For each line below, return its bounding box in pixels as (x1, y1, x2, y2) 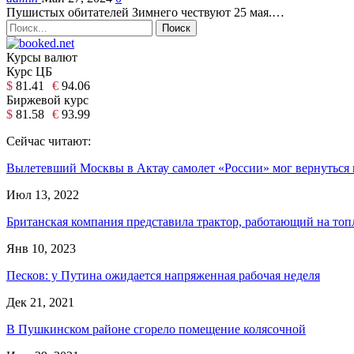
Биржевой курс (6, 92, 88, 107)
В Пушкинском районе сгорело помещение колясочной (6, 322, 306, 336)
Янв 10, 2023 (6, 241, 76, 255)
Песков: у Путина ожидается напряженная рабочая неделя (6, 268, 320, 282)
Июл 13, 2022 (6, 187, 79, 201)
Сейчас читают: (6, 134, 91, 148)
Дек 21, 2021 (6, 295, 74, 309)
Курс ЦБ (6, 64, 52, 78)
